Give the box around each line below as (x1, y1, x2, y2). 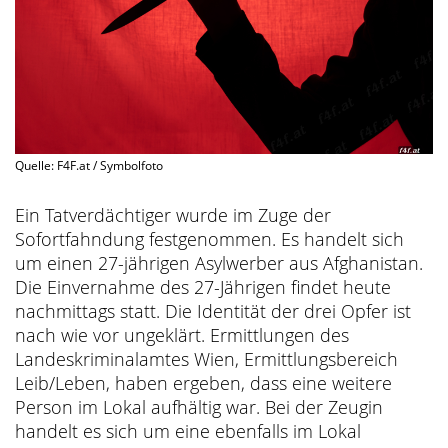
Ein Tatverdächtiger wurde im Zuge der (15, 202, 331, 227)
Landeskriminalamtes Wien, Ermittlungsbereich (15, 346, 398, 371)
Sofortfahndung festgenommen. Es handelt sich (15, 226, 404, 251)
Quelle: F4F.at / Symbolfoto (15, 156, 163, 174)
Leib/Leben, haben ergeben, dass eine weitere (15, 370, 392, 395)
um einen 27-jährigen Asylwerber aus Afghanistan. (15, 250, 423, 275)
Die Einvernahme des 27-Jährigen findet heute (15, 274, 391, 299)
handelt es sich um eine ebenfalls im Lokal (15, 418, 361, 443)
